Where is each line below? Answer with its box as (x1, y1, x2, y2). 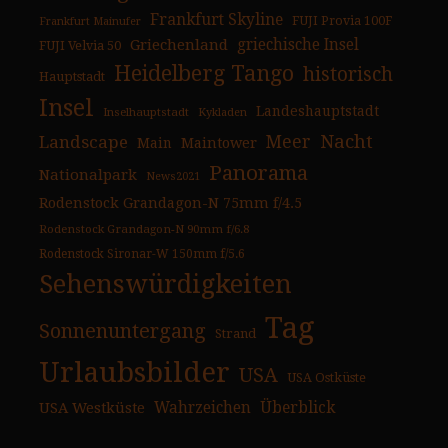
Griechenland (130, 36, 228, 55)
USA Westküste (39, 399, 145, 418)
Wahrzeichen (154, 399, 251, 418)
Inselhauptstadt (103, 105, 189, 120)
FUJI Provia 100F (292, 13, 392, 29)
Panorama (209, 161, 308, 186)
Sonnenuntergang (39, 319, 206, 344)
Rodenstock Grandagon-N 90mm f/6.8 (39, 222, 249, 237)
